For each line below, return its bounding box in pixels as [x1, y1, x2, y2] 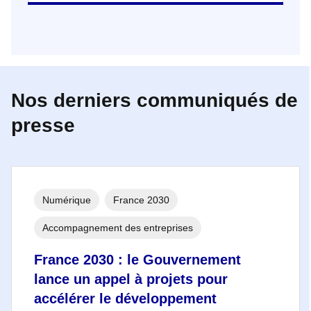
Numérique [42, 194, 91, 205]
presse [11, 114, 75, 136]
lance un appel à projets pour [34, 271, 228, 287]
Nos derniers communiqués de [11, 89, 298, 111]
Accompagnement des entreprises [42, 221, 193, 233]
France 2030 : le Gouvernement [34, 251, 241, 267]
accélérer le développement [34, 290, 217, 306]
